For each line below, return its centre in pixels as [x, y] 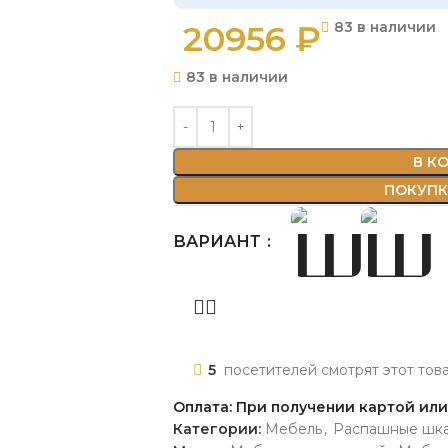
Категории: [217, 428]
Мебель [293, 428]
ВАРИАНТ [219, 241]
